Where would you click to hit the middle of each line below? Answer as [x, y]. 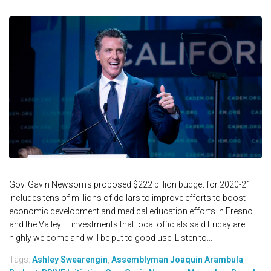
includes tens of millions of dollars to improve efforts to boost [127, 198]
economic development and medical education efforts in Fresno [131, 211]
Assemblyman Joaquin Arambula [177, 260]
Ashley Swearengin [70, 260]
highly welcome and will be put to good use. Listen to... [111, 238]
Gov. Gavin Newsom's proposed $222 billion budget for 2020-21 [130, 185]
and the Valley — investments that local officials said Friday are [127, 225]
